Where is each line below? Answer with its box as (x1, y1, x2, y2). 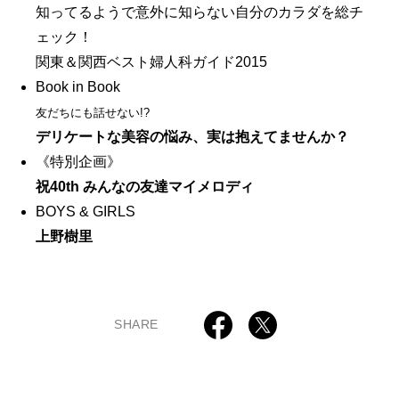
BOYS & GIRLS (36, 203, 135, 219)
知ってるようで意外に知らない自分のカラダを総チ (36, 4, 363, 20)
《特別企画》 (36, 153, 121, 169)
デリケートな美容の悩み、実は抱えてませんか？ (36, 128, 349, 144)
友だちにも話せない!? (36, 105, 150, 119)
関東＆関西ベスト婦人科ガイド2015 (36, 53, 267, 69)
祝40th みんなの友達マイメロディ (36, 178, 254, 194)
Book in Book (36, 78, 120, 94)
